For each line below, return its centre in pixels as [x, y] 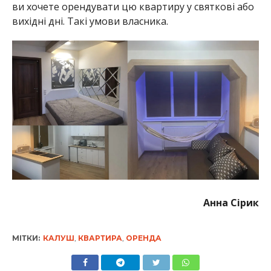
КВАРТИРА [100, 238]
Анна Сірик [231, 202]
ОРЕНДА [143, 238]
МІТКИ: [26, 238]
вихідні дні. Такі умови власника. [90, 21]
